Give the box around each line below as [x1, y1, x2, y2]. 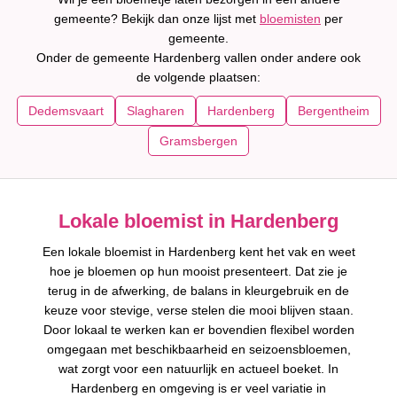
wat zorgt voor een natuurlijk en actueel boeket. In [58, 362, 339, 376]
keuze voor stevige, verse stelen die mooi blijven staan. [43, 303, 354, 317]
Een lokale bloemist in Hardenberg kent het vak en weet [42, 245, 355, 259]
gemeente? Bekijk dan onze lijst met [54, 12, 260, 26]
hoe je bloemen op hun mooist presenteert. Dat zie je [50, 264, 347, 278]
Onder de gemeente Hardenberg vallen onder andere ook [36, 51, 361, 65]
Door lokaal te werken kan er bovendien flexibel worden [43, 323, 354, 337]
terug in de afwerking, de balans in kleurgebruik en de [48, 284, 349, 298]
